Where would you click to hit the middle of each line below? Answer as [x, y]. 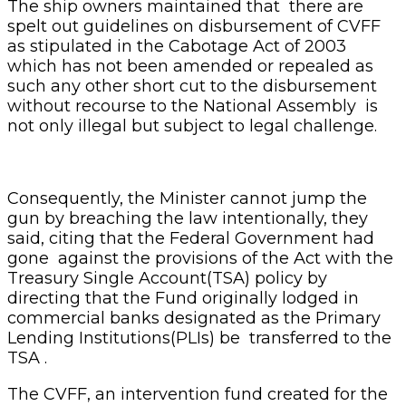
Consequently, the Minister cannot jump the [187, 198]
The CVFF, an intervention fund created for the [198, 394]
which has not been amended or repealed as [190, 66]
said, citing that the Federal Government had [191, 238]
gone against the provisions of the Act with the [200, 258]
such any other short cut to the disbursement [192, 86]
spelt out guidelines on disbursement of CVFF [194, 26]
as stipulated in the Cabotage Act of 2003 [177, 46]
